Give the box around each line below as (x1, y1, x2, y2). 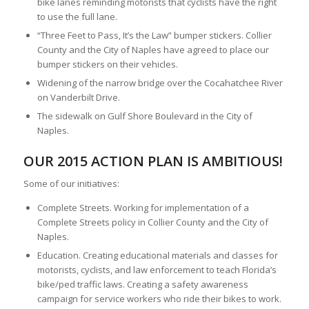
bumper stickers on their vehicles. (37, 58, 178, 71)
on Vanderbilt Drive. (37, 91, 120, 104)
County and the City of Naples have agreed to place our (37, 43, 269, 57)
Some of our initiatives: (23, 177, 119, 190)
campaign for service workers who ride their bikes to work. (37, 292, 281, 306)
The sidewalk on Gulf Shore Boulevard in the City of (37, 110, 252, 123)
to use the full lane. (37, 10, 117, 23)
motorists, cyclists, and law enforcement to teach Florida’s (37, 263, 277, 277)
